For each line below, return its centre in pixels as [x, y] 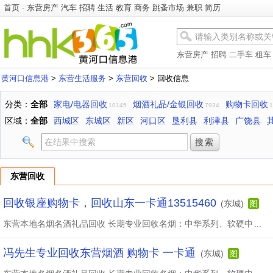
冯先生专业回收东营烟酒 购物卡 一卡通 [101, 253]
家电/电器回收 [80, 104]
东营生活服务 [82, 78]
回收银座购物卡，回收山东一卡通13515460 [110, 203]
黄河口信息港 [25, 78]
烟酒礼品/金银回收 [168, 104]
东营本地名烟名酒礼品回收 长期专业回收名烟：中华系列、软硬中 [128, 224]
